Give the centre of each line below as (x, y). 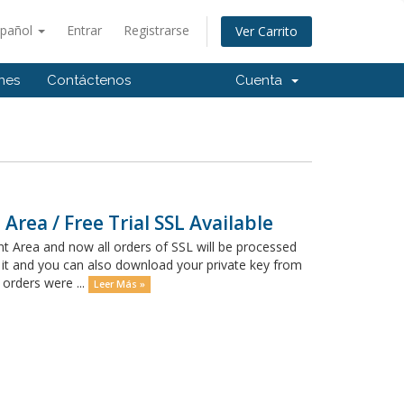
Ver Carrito (266, 32)
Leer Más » (119, 284)
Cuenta (262, 80)
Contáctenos (89, 80)
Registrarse (156, 30)
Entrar (84, 30)
